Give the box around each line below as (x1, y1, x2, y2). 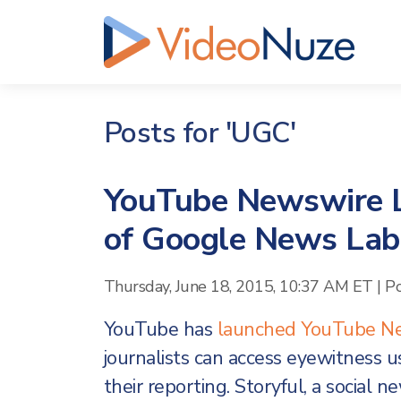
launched (217, 316, 296, 343)
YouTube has (103, 316, 218, 343)
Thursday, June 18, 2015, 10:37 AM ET (103, 276, 373, 297)
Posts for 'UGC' (103, 114, 295, 152)
